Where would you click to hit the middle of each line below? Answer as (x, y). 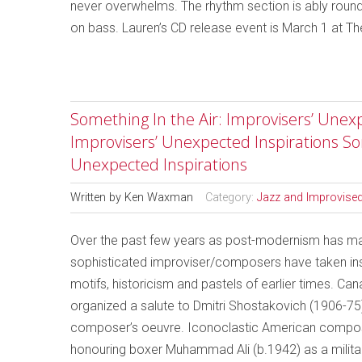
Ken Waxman (159, 198)
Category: (231, 198)
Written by (97, 198)
